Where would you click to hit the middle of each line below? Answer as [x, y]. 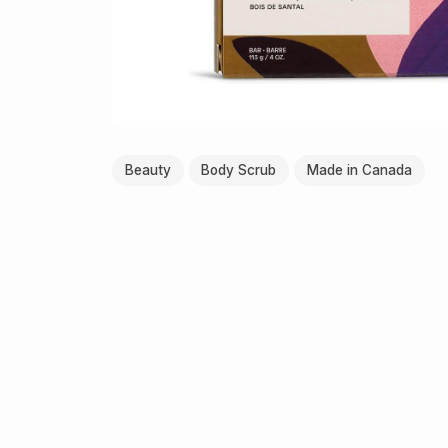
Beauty [147, 169]
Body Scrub [239, 169]
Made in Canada [359, 169]
